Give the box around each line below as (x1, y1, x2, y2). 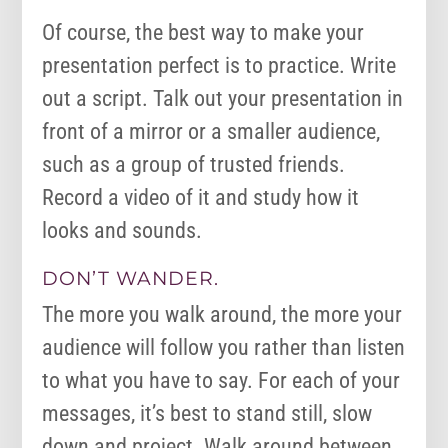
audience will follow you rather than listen (42, 335, 406, 361)
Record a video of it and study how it (42, 185, 360, 211)
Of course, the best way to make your (42, 20, 365, 46)
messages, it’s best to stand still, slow (42, 401, 373, 427)
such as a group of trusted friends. (42, 152, 346, 178)
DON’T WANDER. (42, 267, 220, 291)
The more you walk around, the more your (42, 302, 403, 328)
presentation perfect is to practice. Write (42, 53, 397, 79)
